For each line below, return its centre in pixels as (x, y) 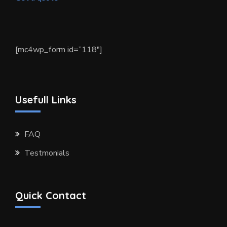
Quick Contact (51, 195)
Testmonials (47, 153)
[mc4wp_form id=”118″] (59, 50)
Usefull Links (46, 100)
